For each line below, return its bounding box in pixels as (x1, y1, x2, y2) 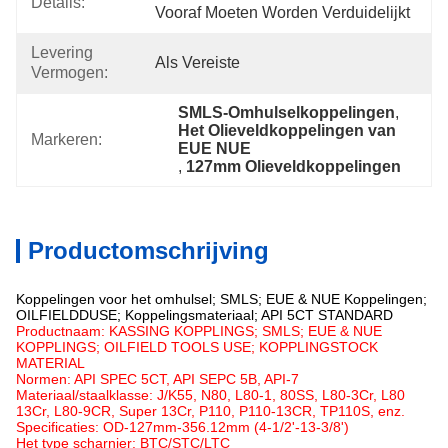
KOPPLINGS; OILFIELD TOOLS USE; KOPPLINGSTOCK (16, 339, 378, 355)
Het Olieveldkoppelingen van (178, 122, 397, 139)
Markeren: (31, 131, 102, 148)
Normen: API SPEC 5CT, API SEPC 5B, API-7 (16, 371, 299, 387)
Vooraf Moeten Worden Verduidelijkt (155, 4, 410, 21)
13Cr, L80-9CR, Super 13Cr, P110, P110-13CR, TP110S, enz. (16, 403, 405, 419)
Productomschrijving (28, 237, 269, 264)
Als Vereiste (155, 54, 240, 71)
